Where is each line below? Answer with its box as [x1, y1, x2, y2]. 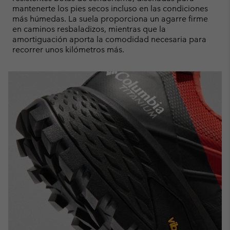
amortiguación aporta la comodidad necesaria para [12, 34, 206, 44]
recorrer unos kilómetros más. [12, 44, 124, 54]
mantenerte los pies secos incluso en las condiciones [12, 3, 208, 13]
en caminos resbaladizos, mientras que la [12, 24, 166, 34]
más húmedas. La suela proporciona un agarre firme [12, 13, 208, 24]
